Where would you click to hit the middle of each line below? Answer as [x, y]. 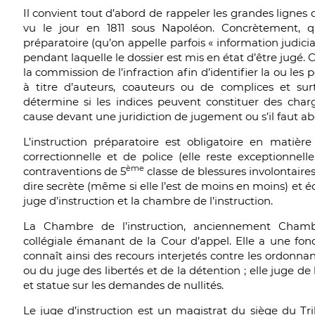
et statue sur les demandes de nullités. [123, 285]
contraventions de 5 [75, 171]
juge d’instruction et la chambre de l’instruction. [148, 201]
